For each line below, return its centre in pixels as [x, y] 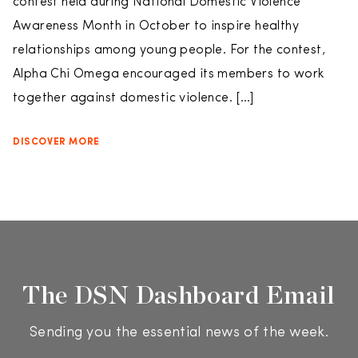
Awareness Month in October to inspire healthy [156, 26]
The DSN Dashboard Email [179, 294]
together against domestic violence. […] [133, 98]
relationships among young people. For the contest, [169, 50]
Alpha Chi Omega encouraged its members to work [169, 74]
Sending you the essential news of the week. [179, 333]
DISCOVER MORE [56, 142]
